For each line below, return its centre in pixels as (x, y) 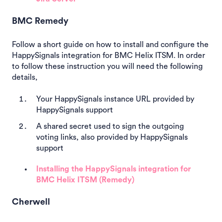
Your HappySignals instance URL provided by (115, 99)
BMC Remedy (40, 21)
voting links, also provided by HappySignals (112, 138)
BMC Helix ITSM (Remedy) (85, 180)
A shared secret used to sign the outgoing (110, 127)
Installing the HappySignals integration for (113, 169)
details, (25, 77)
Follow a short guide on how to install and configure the (110, 44)
